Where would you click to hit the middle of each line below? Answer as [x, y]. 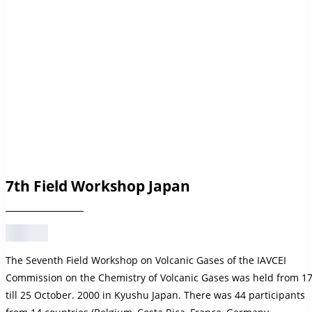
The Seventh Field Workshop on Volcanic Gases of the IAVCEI [146, 260]
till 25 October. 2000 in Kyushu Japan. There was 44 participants [155, 295]
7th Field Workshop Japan [98, 186]
